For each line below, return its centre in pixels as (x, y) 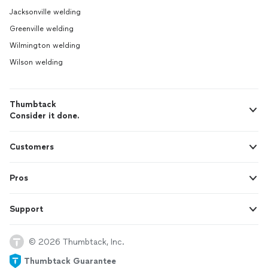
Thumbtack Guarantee (70, 261)
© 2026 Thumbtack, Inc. (77, 242)
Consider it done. (45, 116)
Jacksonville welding (45, 12)
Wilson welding (36, 62)
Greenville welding (42, 29)
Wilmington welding (45, 45)
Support (26, 209)
